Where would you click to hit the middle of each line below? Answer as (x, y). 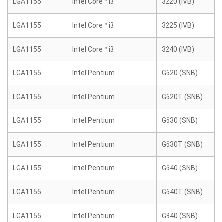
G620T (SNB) (182, 97)
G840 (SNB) (180, 216)
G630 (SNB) (180, 120)
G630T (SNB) (182, 144)
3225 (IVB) (178, 25)
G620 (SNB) (180, 73)
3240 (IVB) (178, 49)
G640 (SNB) (180, 168)
